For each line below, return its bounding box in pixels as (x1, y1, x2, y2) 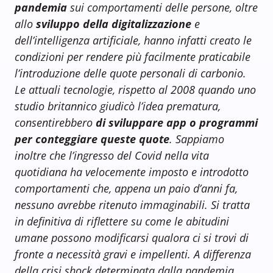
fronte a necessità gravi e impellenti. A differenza (15, 247, 251, 262)
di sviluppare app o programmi (96, 115, 258, 130)
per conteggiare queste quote (15, 132, 169, 147)
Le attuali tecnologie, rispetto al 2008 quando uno (15, 82, 256, 97)
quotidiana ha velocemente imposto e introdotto (15, 165, 249, 180)
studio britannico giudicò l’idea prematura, (15, 99, 221, 114)
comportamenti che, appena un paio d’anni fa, (15, 181, 238, 196)
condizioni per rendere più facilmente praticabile (15, 49, 250, 65)
